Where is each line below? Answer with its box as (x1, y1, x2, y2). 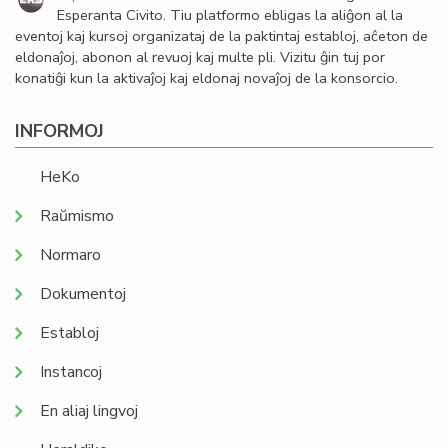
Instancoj (40, 361, 102, 384)
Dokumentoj (40, 283, 126, 306)
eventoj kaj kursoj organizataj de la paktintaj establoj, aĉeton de (15, 26, 428, 47)
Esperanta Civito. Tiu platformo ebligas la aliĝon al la (57, 5, 403, 26)
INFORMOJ (15, 119, 104, 144)
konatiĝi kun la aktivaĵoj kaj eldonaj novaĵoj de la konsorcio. (15, 68, 398, 89)
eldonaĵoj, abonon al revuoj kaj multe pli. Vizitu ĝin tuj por (15, 47, 385, 68)
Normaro (40, 244, 101, 267)
